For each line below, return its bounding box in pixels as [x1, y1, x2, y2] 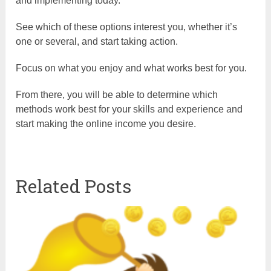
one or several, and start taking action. [16, 36, 178, 47]
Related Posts [16, 174, 132, 198]
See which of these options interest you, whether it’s [16, 21, 238, 32]
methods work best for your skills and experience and [16, 103, 243, 114]
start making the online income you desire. [16, 118, 197, 129]
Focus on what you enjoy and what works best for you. [16, 62, 247, 73]
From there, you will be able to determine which [16, 89, 218, 100]
